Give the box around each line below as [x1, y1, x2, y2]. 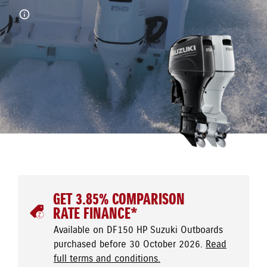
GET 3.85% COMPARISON [53, 190, 185, 210]
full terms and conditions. [54, 253, 160, 265]
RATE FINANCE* [53, 204, 138, 225]
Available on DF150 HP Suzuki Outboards [54, 224, 223, 237]
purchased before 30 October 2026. [54, 238, 206, 251]
